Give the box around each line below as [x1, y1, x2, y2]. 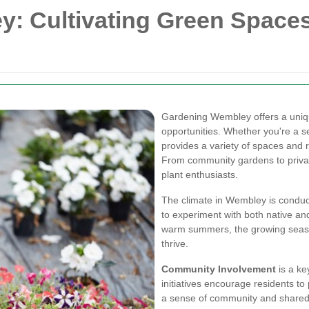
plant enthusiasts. [161, 169, 238, 180]
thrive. [161, 238, 188, 249]
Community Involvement [161, 263, 276, 275]
